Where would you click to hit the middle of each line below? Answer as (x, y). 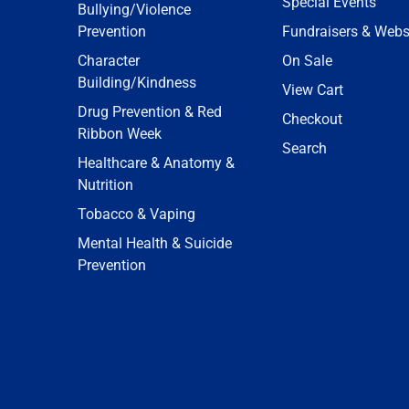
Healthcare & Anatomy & (156, 163)
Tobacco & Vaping (136, 214)
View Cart (313, 90)
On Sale (307, 61)
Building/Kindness (137, 83)
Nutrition (105, 185)
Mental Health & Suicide (155, 243)
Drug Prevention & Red (150, 112)
